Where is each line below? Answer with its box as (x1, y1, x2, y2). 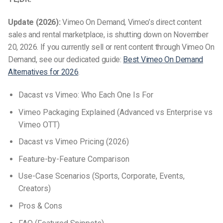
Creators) (18, 184, 51, 194)
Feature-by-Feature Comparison (18, 154, 129, 164)
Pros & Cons (18, 201, 62, 211)
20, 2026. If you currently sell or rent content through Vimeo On (8, 42, 215, 52)
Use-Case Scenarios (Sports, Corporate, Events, (18, 171, 185, 181)
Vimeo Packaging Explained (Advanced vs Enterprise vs (18, 107, 213, 117)
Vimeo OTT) (18, 119, 60, 129)
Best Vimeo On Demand (123, 55, 204, 65)
